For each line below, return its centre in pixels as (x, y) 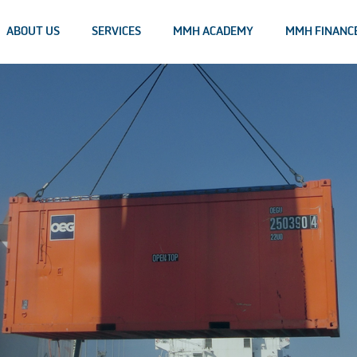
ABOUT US (33, 31)
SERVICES (116, 31)
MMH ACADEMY (213, 31)
